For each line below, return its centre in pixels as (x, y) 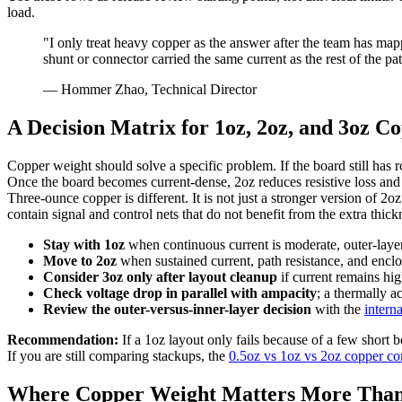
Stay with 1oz (84, 245)
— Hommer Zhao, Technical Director (150, 90)
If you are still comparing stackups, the (118, 356)
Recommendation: (63, 340)
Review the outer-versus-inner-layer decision (177, 310)
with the (338, 310)
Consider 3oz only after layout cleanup (160, 277)
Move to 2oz (80, 261)
